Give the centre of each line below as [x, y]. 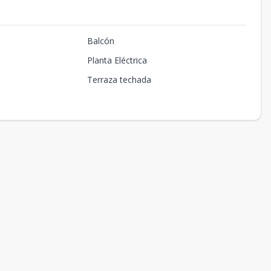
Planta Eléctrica [117, 60]
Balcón [100, 41]
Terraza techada [119, 80]
